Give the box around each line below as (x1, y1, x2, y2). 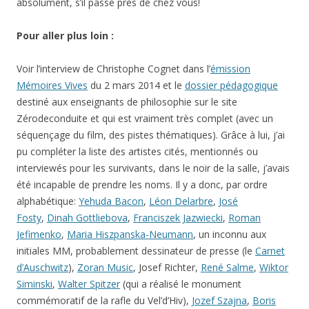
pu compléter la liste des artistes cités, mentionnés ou (17, 145, 258, 158)
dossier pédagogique (185, 79, 278, 92)
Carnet (255, 244, 285, 257)
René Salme (201, 261, 254, 274)
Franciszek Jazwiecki (133, 211, 223, 224)
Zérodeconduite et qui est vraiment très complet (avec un (17, 112, 273, 125)
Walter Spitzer (58, 277, 120, 290)
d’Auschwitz (17, 261, 68, 274)
